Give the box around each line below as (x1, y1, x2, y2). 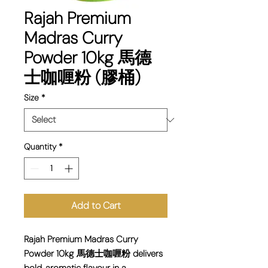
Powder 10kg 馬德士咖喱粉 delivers (24, 248, 163, 260)
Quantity (24, 141, 56, 153)
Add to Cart (71, 199, 121, 212)
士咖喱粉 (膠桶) (24, 66, 141, 89)
